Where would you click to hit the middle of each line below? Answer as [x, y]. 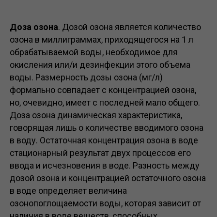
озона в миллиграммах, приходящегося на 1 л [101, 39]
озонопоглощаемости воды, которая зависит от [105, 203]
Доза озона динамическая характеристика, [96, 115]
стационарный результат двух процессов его [100, 153]
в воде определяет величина [68, 191]
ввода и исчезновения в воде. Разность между [105, 165]
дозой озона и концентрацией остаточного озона [108, 178]
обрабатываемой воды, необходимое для [94, 52]
